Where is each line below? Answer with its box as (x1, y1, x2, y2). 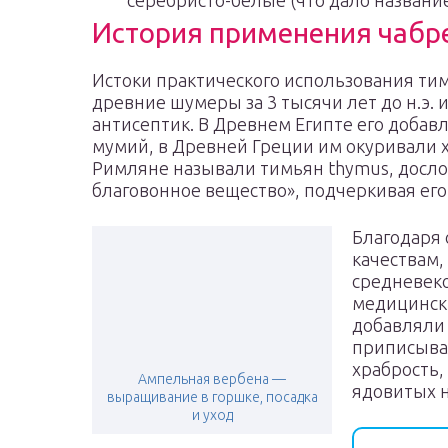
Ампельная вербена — (138, 371, 286, 387)
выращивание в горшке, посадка (106, 389, 318, 405)
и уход (191, 407, 233, 423)
